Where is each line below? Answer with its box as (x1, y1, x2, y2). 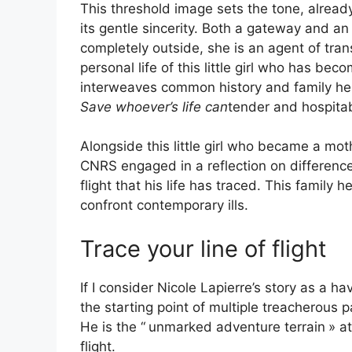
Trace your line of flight (80, 234, 327, 262)
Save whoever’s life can (80, 98, 228, 115)
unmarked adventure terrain (148, 318, 325, 335)
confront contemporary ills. (80, 197, 248, 214)
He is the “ (80, 318, 145, 335)
